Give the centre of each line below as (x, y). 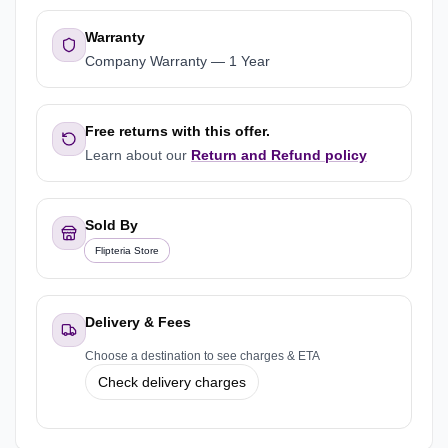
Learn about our (136, 155)
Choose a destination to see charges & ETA (202, 356)
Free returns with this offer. (177, 131)
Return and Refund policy (279, 155)
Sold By (111, 225)
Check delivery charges (172, 382)
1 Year (249, 61)
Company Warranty (146, 61)
